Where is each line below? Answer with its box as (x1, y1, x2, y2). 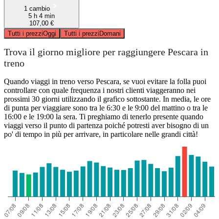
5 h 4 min (28, 12, 55, 20)
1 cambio (23, 4, 50, 12)
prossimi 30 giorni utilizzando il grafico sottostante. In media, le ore (4, 94, 211, 103)
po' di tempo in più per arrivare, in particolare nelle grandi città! (4, 130, 198, 138)
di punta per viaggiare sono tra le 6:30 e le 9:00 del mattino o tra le (4, 103, 208, 112)
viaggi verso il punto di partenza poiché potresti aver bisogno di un (4, 121, 209, 130)
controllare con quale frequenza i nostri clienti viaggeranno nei (4, 86, 196, 94)
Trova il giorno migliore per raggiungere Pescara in (4, 46, 208, 58)
